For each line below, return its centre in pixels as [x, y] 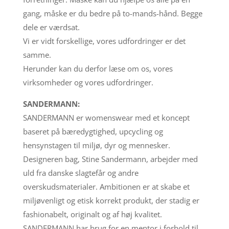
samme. [37, 54]
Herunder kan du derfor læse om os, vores [98, 68]
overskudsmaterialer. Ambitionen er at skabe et [106, 186]
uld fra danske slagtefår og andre [81, 173]
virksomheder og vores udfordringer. [88, 82]
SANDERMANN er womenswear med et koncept [106, 117]
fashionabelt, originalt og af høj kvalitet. [92, 214]
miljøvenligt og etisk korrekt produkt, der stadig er [111, 200]
